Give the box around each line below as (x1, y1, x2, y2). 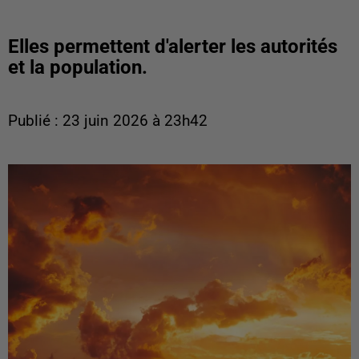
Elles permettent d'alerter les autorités (8, 35, 337, 58)
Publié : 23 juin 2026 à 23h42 (8, 112, 208, 130)
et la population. (8, 56, 147, 79)
